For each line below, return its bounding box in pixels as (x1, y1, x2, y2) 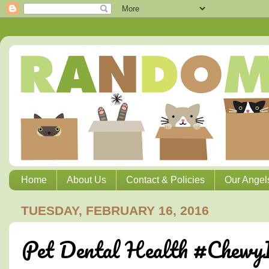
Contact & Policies (126, 175, 205, 186)
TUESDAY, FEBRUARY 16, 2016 (21, 203, 209, 218)
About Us (67, 175, 106, 186)
